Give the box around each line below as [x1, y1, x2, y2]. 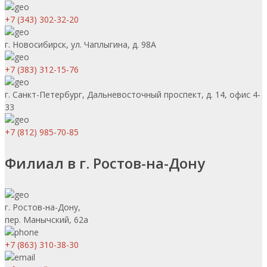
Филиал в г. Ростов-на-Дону [5, 153, 205, 173]
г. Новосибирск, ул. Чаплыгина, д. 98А [5, 38, 156, 50]
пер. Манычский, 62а [5, 213, 88, 225]
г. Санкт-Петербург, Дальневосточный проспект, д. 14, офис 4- [5, 88, 260, 100]
